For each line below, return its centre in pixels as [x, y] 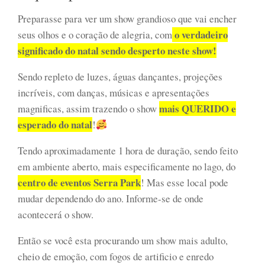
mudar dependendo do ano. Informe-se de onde [111, 198]
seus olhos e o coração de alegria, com [95, 34]
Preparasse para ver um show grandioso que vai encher [127, 18]
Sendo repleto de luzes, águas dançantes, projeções [120, 76]
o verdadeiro [200, 34]
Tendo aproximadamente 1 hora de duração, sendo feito [128, 150]
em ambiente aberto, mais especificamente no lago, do [127, 166]
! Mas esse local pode [185, 182]
